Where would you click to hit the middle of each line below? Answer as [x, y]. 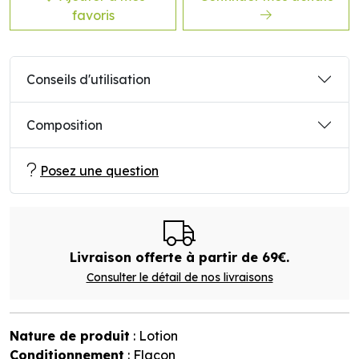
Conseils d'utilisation [89, 79]
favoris [93, 15]
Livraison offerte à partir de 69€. [179, 257]
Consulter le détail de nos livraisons [179, 277]
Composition [65, 125]
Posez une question [99, 171]
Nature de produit [70, 336]
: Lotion [154, 336]
